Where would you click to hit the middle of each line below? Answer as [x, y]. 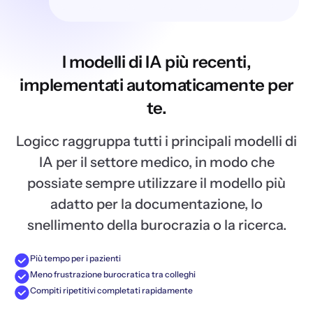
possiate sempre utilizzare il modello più [156, 183]
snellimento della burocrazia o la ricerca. [156, 225]
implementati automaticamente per [156, 85]
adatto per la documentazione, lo [156, 204]
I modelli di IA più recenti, [156, 62]
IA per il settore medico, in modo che [156, 162]
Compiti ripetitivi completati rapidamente [111, 290]
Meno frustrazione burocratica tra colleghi [113, 274]
